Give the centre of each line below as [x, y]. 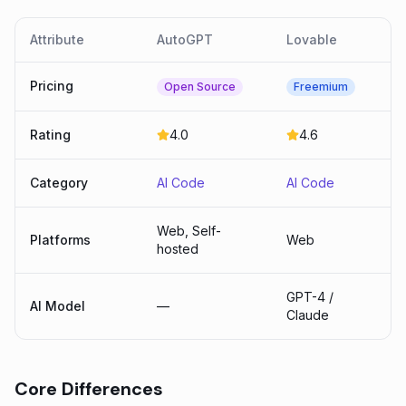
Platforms [60, 240]
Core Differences [89, 389]
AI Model [58, 306]
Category [59, 183]
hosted [178, 249]
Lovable [312, 39]
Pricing [52, 86]
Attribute [57, 39]
